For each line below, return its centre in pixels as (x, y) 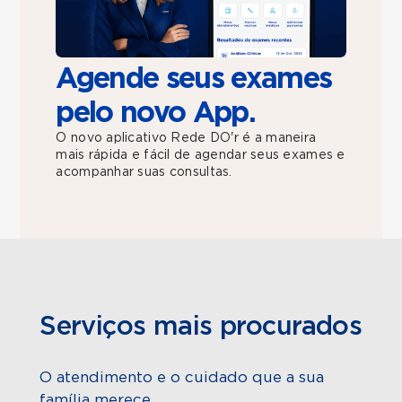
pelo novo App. (155, 113)
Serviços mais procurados (201, 327)
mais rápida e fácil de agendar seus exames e (201, 155)
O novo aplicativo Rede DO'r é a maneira (186, 138)
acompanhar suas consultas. (144, 172)
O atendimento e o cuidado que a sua (182, 377)
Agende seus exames (194, 79)
